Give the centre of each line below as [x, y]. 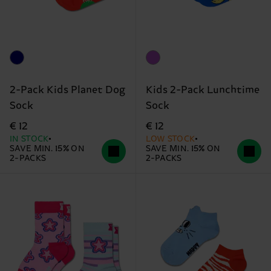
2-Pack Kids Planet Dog [67, 90]
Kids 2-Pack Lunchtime [202, 90]
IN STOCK [30, 139]
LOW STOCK [171, 139]
